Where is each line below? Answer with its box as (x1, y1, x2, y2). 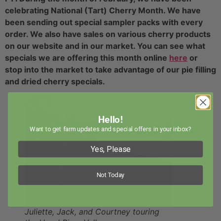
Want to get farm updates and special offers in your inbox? (30, 125, 191, 133)
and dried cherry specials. (5, 76, 105, 87)
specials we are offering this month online (5, 53, 169, 63)
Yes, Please (90, 144, 131, 153)
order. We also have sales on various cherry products (5, 29, 211, 39)
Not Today (96, 171, 125, 179)
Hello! (98, 113, 123, 125)
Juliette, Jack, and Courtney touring (25, 207, 159, 217)
